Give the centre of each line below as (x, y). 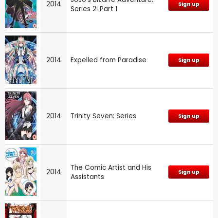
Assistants (87, 177)
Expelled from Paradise (109, 60)
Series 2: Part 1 (94, 9)
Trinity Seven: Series (103, 116)
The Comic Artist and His (111, 168)
